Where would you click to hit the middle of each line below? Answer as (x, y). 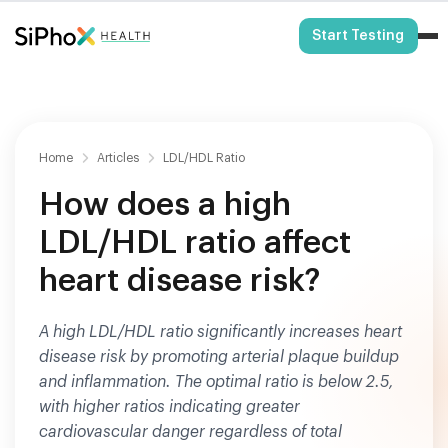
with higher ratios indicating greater (169, 407)
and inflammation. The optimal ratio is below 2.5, (216, 382)
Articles (118, 157)
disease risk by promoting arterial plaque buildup (219, 357)
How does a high (165, 205)
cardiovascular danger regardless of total (190, 432)
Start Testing (358, 35)
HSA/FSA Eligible (231, 17)
